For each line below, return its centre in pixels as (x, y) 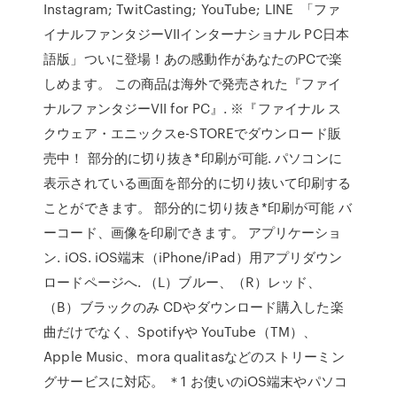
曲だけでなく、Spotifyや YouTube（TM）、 (180, 331)
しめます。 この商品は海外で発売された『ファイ (193, 83)
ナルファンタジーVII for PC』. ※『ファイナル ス (193, 108)
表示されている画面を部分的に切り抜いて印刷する (198, 183)
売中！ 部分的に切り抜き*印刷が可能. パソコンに (193, 158)
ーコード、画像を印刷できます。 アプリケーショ (193, 232)
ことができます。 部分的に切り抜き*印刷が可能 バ (198, 207)
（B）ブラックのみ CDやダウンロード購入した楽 (194, 307)
